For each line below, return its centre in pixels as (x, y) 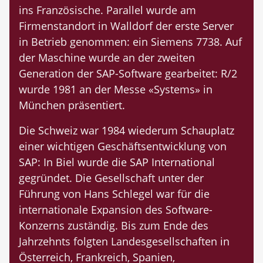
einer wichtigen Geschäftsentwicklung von (123, 146)
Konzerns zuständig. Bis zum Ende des (114, 226)
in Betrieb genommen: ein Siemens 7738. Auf (130, 42)
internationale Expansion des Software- (116, 210)
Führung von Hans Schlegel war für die (114, 194)
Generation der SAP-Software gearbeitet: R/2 (128, 74)
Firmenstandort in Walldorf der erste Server (126, 26)
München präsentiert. (72, 105)
